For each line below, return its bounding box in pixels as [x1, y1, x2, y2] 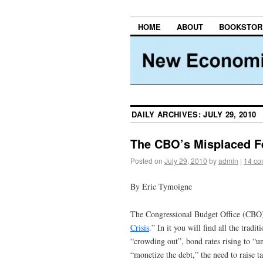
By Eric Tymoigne [130, 180, 192, 192]
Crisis [130, 221, 149, 233]
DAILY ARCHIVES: [131, 109, 204, 120]
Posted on [130, 156, 163, 166]
